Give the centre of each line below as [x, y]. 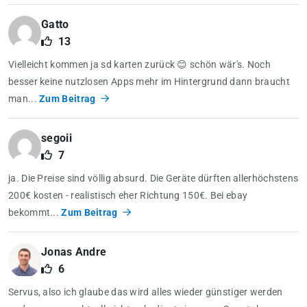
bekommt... [35, 213]
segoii [57, 138]
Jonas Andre [74, 252]
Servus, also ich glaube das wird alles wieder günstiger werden [146, 292]
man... [24, 99]
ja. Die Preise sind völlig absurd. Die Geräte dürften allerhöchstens [153, 179]
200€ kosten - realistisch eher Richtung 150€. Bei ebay [128, 196]
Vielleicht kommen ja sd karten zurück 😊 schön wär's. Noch [140, 65]
